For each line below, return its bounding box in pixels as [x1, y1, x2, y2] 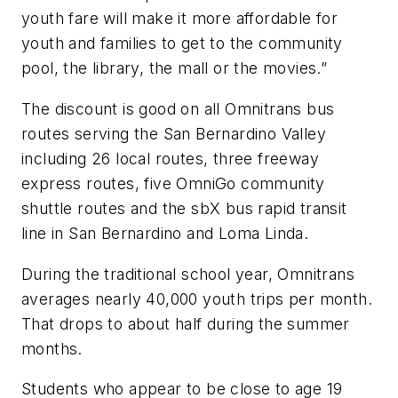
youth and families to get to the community [21, 34, 343, 53]
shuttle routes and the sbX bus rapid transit [21, 199, 347, 219]
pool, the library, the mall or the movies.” [21, 59, 332, 78]
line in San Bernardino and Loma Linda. [21, 224, 314, 243]
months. [21, 338, 83, 358]
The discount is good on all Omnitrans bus [21, 99, 335, 119]
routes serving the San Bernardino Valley [21, 124, 326, 144]
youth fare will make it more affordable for [21, 9, 338, 28]
